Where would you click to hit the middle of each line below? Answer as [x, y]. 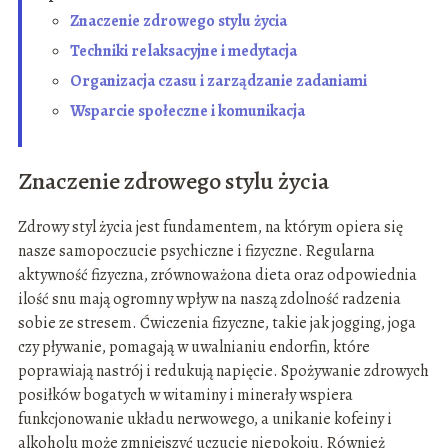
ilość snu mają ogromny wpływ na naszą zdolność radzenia [209, 299]
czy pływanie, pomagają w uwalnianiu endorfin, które [193, 347]
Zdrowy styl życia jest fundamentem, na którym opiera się [210, 227]
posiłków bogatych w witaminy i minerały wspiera [185, 395]
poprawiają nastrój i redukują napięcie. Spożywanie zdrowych [223, 371]
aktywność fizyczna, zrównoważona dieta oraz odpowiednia [217, 275]
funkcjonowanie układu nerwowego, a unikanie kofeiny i [204, 419]
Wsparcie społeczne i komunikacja [187, 111]
